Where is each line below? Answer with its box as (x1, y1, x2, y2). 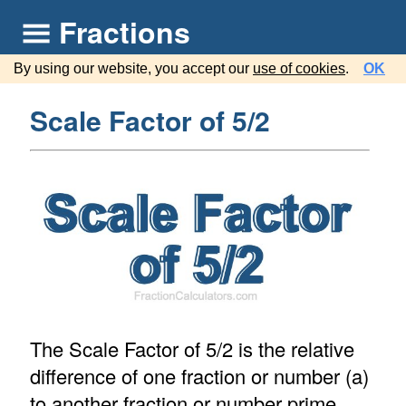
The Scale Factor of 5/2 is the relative (29, 334, 354, 363)
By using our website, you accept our (14, 61, 253, 76)
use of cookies (253, 61, 345, 76)
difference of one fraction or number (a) (29, 362, 369, 391)
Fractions (59, 11, 190, 53)
